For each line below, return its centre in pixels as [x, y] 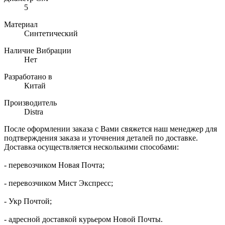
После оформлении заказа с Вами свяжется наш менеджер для [110, 129]
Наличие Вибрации [38, 51]
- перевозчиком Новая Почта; [54, 165]
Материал [21, 25]
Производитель [30, 103]
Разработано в [28, 77]
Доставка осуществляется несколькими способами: [91, 147]
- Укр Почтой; [28, 201]
